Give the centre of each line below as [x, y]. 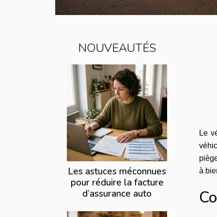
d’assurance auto [117, 194]
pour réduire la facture [117, 183]
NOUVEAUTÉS [117, 48]
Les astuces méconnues [117, 172]
